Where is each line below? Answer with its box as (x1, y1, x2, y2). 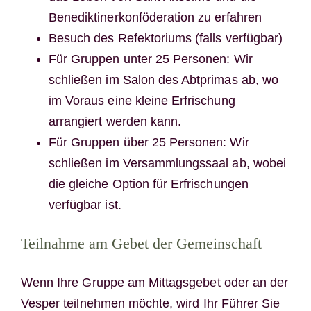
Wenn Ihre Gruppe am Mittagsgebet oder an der (20, 275, 289, 289)
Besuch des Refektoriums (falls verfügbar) (48, 31, 283, 46)
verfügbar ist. (48, 198, 121, 212)
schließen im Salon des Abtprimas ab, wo (48, 73, 278, 87)
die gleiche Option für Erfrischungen (48, 177, 249, 192)
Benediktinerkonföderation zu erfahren (48, 10, 262, 25)
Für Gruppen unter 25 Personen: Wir (48, 52, 253, 67)
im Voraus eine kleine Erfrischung (48, 94, 235, 108)
